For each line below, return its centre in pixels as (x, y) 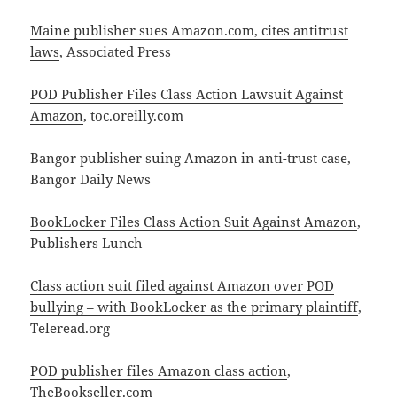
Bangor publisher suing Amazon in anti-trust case (189, 158)
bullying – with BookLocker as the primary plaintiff (195, 307)
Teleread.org (70, 328)
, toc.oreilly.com (134, 116)
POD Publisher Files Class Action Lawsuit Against (187, 94)
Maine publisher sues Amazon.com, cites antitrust (190, 31)
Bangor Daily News (91, 179)
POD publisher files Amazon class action (159, 371)
